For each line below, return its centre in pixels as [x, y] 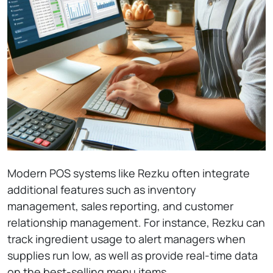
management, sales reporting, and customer [120, 206]
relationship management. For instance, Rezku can [136, 222]
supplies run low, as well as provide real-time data [133, 255]
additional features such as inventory [102, 190]
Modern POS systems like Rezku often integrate [129, 173]
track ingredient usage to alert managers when [126, 239]
